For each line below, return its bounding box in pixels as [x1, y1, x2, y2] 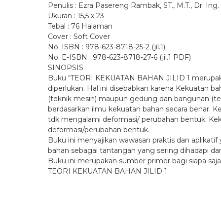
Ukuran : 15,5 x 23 [48, 11, 104, 21]
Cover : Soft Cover [48, 32, 110, 41]
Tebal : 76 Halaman [48, 22, 112, 31]
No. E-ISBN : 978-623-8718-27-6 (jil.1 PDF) [48, 53, 191, 62]
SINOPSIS [48, 63, 83, 73]
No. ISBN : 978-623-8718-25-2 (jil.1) [48, 42, 165, 52]
